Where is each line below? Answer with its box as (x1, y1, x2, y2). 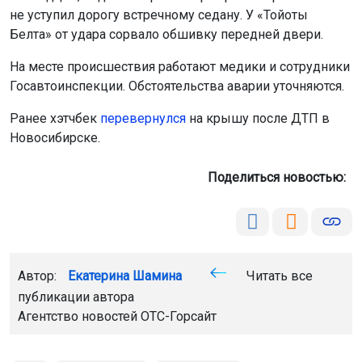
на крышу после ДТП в (186, 110, 330, 126)
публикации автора (18, 288, 134, 305)
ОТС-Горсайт (141, 308, 217, 324)
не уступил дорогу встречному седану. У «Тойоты (10, 6, 308, 23)
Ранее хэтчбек (10, 110, 100, 126)
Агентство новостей (18, 308, 141, 324)
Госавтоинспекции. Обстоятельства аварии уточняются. (10, 78, 344, 94)
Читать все (243, 267, 313, 284)
